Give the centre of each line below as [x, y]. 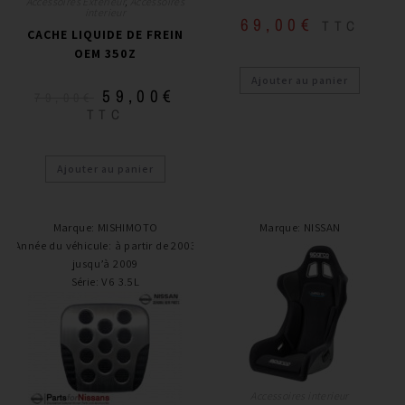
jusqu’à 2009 [105, 263]
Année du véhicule [61, 245]
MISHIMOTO [127, 227]
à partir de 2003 [155, 245]
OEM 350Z [105, 53]
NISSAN [322, 227]
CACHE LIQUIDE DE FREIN [105, 34]
